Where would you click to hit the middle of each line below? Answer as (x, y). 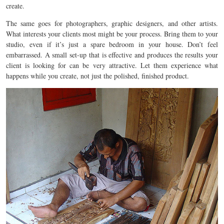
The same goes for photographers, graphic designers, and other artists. (112, 23)
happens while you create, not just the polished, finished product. (97, 75)
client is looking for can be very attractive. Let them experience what (112, 65)
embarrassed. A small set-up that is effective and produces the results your (112, 54)
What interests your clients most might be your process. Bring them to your (112, 33)
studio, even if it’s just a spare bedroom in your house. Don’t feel (112, 44)
